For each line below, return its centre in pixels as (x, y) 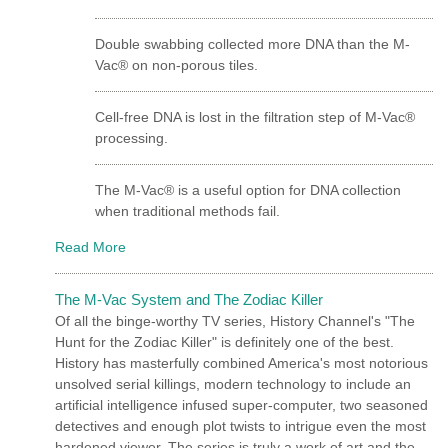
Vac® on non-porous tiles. (176, 64)
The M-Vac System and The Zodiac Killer (189, 299)
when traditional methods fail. (187, 210)
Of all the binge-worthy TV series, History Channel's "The (235, 320)
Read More (90, 246)
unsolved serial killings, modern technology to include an (233, 383)
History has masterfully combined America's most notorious (241, 362)
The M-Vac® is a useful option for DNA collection (248, 189)
